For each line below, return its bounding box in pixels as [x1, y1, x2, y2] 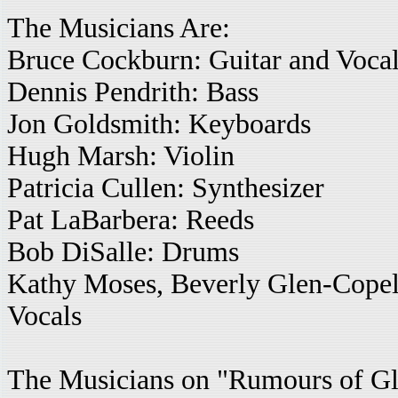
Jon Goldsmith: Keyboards [7, 108, 311, 139]
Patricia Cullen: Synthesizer [7, 172, 324, 203]
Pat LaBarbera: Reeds [7, 204, 254, 235]
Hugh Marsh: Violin [7, 140, 235, 171]
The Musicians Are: [7, 12, 230, 44]
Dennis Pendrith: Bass [7, 76, 259, 107]
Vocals [7, 300, 82, 331]
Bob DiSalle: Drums [7, 236, 239, 267]
